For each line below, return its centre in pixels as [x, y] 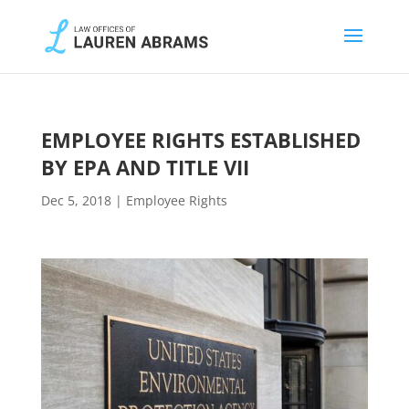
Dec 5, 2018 [76, 200]
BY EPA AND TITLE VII [145, 167]
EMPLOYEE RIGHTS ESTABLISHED [200, 140]
